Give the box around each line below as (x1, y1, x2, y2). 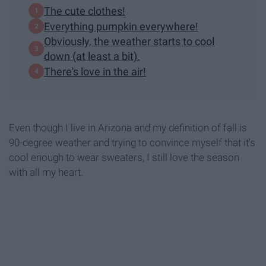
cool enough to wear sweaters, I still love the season (9, 151, 239, 164)
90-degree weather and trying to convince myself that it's (9, 137, 255, 149)
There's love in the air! (44, 65, 146, 78)
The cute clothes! (44, 4, 125, 17)
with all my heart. (9, 166, 83, 179)
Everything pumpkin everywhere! (44, 20, 198, 33)
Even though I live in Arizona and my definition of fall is (9, 122, 247, 134)
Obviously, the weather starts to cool (44, 35, 214, 48)
